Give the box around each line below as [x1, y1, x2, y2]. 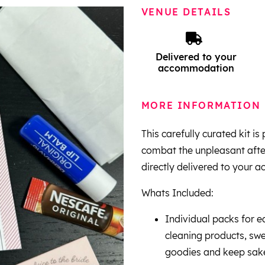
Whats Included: [141, 186, 216, 199]
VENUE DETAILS [141, 5, 231, 18]
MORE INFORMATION [141, 99, 261, 112]
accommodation [157, 62, 234, 74]
